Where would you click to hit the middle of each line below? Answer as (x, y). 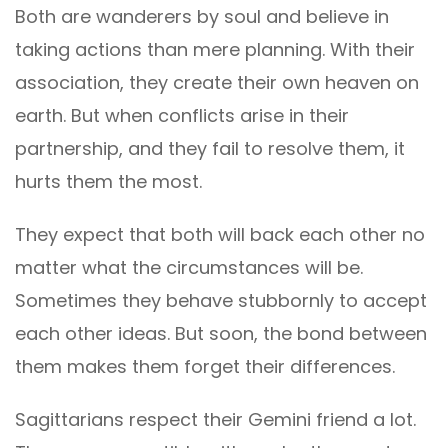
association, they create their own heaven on (217, 82)
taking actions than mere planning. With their (215, 49)
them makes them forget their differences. (205, 366)
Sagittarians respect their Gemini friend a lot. (215, 419)
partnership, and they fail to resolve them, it (210, 148)
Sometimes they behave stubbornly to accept (221, 300)
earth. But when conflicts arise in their (182, 115)
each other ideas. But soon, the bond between (221, 333)
